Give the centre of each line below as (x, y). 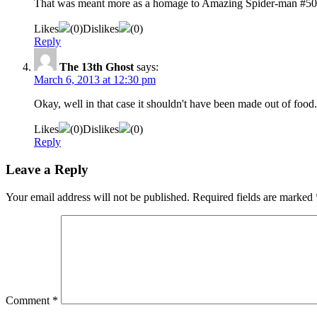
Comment (29, 300)
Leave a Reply (47, 170)
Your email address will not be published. (98, 197)
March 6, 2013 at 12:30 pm (95, 80)
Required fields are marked (254, 197)
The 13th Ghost (97, 67)
